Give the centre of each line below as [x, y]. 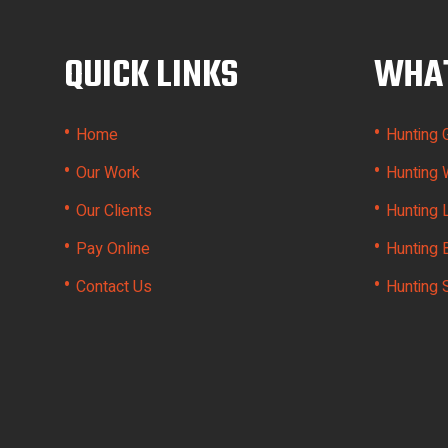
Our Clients [114, 211]
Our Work [108, 173]
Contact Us [114, 287]
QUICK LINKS [151, 76]
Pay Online [113, 249]
